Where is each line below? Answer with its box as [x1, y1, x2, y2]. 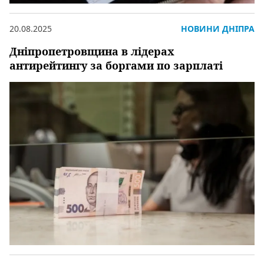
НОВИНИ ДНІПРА [181, 22, 255, 34]
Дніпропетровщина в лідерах [9, 44, 174, 58]
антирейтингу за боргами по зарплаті [9, 58, 223, 72]
